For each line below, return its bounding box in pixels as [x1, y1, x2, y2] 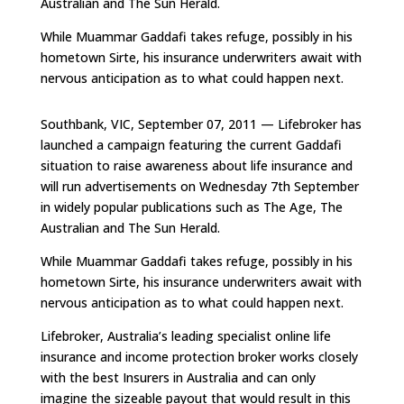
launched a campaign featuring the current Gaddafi [40, 136, 342, 153]
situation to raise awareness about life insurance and [40, 157, 353, 174]
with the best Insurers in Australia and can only [40, 369, 316, 386]
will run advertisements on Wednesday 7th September [40, 178, 359, 195]
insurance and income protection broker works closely [40, 348, 358, 365]
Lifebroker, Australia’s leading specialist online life [40, 327, 331, 344]
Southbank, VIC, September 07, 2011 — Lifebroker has [40, 115, 362, 133]
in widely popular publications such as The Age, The [40, 198, 343, 216]
